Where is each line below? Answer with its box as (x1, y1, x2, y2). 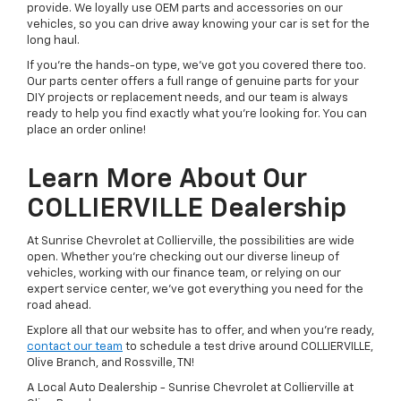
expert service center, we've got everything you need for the (27, 283, 363, 295)
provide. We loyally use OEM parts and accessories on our (27, 2, 343, 14)
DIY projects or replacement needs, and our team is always (27, 91, 348, 104)
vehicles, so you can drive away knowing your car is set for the (27, 18, 370, 30)
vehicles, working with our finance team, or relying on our (27, 267, 341, 279)
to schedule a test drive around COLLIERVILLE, (123, 340, 373, 353)
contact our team (27, 340, 123, 353)
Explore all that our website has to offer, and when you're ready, (27, 324, 374, 337)
